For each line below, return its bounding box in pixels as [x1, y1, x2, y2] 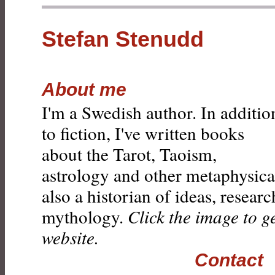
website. [42, 225, 99, 249]
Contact [195, 250, 263, 270]
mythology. [42, 204, 128, 228]
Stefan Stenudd [42, 26, 204, 52]
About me [42, 79, 126, 99]
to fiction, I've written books [42, 121, 244, 145]
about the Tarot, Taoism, [42, 142, 217, 166]
